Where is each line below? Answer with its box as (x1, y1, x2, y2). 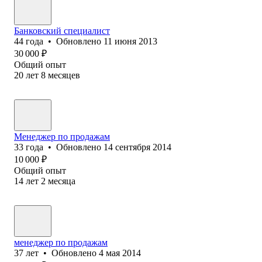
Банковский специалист (14, 25, 110, 36)
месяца (48, 175, 75, 186)
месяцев (48, 70, 80, 80)
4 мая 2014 (99, 247, 141, 258)
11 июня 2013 (104, 36, 157, 46)
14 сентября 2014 (104, 142, 171, 152)
